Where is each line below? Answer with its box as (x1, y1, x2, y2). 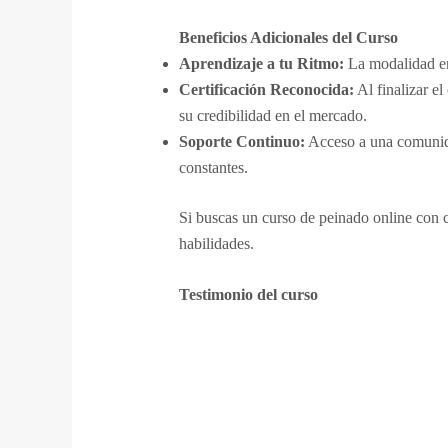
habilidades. (178, 234, 254, 252)
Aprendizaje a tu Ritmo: (178, 54, 344, 72)
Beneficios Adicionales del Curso (178, 28, 398, 46)
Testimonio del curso (178, 286, 318, 304)
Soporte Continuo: (178, 132, 305, 150)
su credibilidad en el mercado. (178, 106, 367, 124)
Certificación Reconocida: (178, 80, 354, 98)
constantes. (178, 158, 248, 176)
